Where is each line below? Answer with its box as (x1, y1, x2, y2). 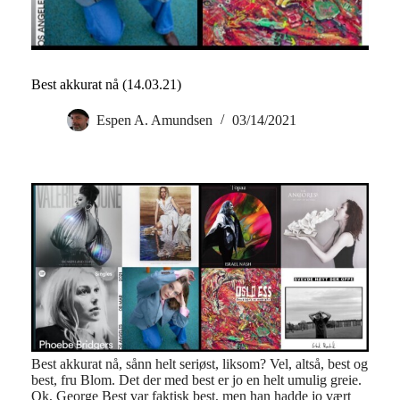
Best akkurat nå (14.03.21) (31, 77, 181, 92)
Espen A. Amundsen (96, 112, 212, 129)
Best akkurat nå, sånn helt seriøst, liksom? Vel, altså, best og (31, 355, 368, 371)
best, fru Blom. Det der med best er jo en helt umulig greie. (31, 371, 362, 387)
